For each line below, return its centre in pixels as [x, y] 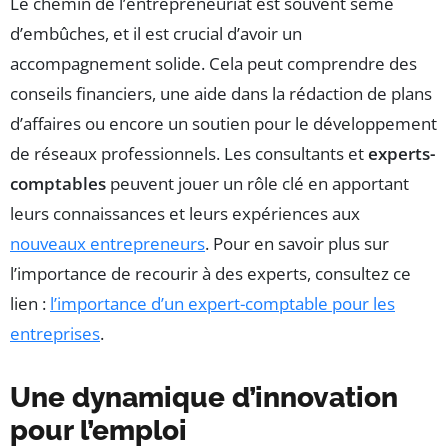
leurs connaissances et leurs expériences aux [185, 214]
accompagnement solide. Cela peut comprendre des [213, 64]
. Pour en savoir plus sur [297, 244]
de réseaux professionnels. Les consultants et [189, 154]
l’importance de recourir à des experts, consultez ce [210, 274]
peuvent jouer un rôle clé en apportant [257, 184]
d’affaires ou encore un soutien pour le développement [223, 124]
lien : [30, 304]
